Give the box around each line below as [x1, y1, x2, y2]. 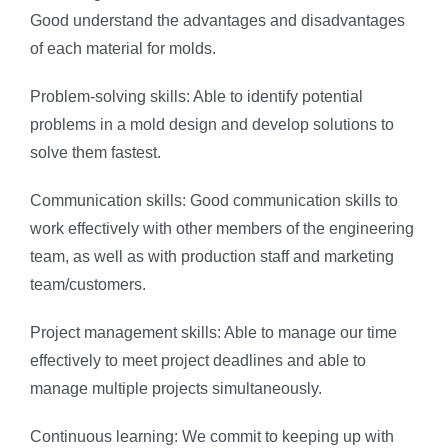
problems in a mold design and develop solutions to [30, 116, 394, 134]
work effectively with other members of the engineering [30, 220, 414, 238]
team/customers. [30, 276, 146, 294]
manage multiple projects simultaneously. [30, 380, 322, 398]
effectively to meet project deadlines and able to [30, 352, 366, 370]
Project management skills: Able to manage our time [30, 324, 397, 342]
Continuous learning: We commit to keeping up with [30, 428, 394, 446]
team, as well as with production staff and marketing [30, 248, 394, 266]
